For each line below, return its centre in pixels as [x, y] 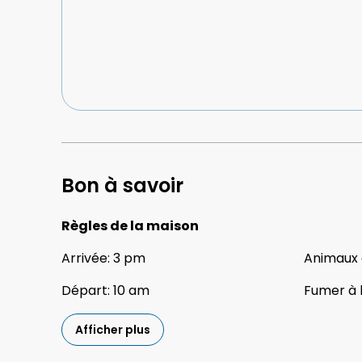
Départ [84, 291]
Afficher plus [113, 330]
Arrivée [84, 259]
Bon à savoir [122, 186]
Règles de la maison [130, 226]
